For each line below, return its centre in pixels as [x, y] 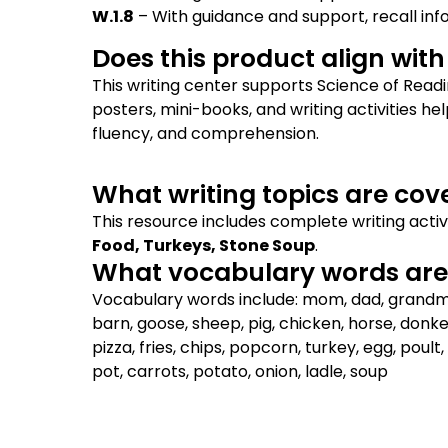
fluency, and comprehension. [205, 133]
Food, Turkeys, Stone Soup [203, 246]
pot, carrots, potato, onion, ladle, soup [240, 372]
